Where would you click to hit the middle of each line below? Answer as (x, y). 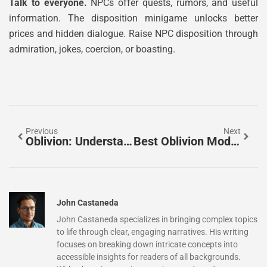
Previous (42, 131)
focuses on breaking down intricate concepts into (147, 245)
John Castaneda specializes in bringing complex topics (157, 220)
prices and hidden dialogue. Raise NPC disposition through (133, 34)
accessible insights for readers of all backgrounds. (149, 257)
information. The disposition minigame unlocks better (133, 18)
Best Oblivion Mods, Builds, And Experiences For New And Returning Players (235, 142)
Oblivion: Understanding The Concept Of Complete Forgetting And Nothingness (128, 142)
